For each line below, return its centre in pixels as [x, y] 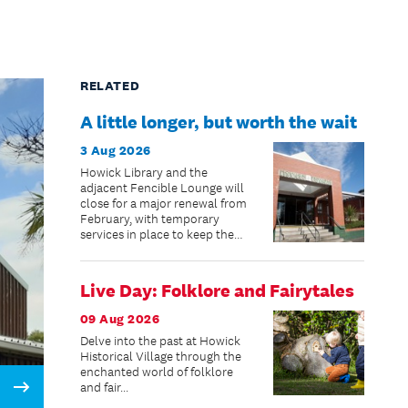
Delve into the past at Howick [160, 341]
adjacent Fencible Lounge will [162, 188]
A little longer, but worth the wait [218, 122]
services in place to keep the [157, 234]
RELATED [110, 85]
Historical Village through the [160, 356]
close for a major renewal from [163, 203]
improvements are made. [148, 265]
